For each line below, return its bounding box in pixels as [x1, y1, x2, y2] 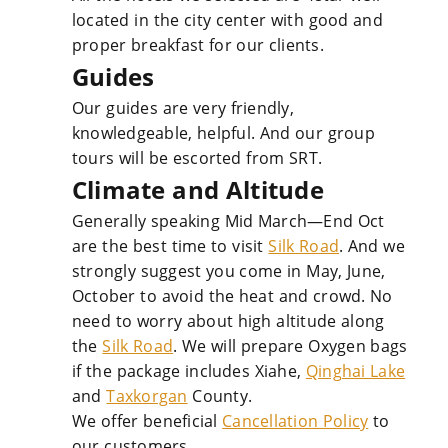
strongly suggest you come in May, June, [72, 260, 386, 282]
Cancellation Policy [222, 410, 369, 432]
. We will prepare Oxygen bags [173, 335, 408, 357]
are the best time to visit [72, 235, 269, 257]
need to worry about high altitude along [72, 310, 385, 332]
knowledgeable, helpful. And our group [72, 122, 375, 144]
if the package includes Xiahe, [72, 360, 306, 382]
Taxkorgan [106, 385, 188, 407]
